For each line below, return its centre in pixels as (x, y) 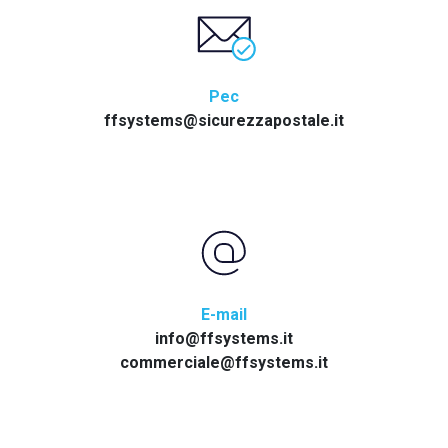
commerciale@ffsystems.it (224, 362)
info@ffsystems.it (224, 338)
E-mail (224, 314)
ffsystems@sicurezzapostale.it (224, 120)
